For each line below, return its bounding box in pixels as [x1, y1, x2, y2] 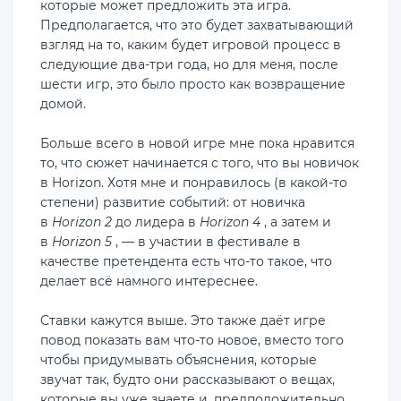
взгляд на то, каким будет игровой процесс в [40, 36, 341, 53]
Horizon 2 [52, 213, 112, 230]
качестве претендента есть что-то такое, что [40, 252, 332, 269]
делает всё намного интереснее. [40, 272, 258, 289]
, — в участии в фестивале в [112, 233, 301, 250]
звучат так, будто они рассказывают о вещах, [40, 371, 335, 388]
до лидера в [112, 213, 200, 230]
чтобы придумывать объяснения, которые [40, 351, 317, 368]
